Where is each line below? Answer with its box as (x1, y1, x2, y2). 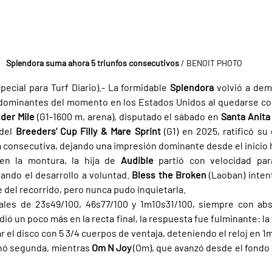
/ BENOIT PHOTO (178, 58, 242, 69)
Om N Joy (91, 242, 134, 254)
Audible (120, 154, 158, 166)
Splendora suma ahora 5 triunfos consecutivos (5, 58, 179, 69)
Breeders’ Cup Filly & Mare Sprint (15, 125, 165, 137)
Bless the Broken (132, 169, 209, 181)
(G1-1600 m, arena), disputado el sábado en (36, 110, 222, 123)
